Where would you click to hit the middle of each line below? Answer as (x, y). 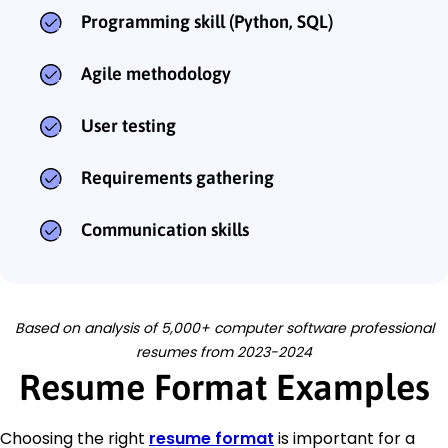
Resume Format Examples (224, 386)
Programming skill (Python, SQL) (207, 21)
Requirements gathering (177, 177)
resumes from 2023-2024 (224, 351)
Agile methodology (156, 73)
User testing (128, 125)
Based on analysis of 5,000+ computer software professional (224, 327)
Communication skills (165, 229)
